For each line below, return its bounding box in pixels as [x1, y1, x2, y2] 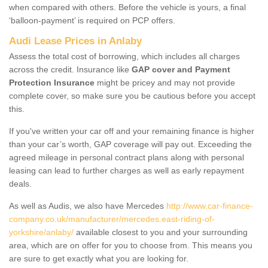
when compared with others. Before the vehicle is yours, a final [9, 2, 246, 12]
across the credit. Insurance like [9, 64, 132, 74]
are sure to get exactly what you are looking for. [9, 253, 191, 263]
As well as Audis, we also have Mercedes [9, 200, 166, 211]
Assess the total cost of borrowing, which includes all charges [9, 51, 240, 61]
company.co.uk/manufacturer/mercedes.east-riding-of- [9, 214, 215, 224]
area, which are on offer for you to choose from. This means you [9, 240, 252, 250]
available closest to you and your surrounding [74, 227, 248, 237]
